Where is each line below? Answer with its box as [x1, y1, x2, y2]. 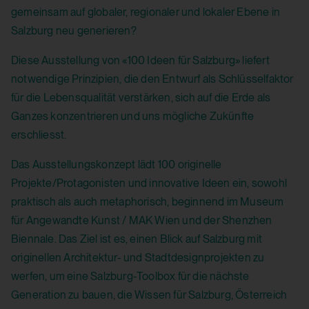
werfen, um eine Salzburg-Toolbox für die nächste [11, 270, 250, 283]
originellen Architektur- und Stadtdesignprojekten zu [11, 251, 265, 265]
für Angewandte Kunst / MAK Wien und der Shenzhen [11, 214, 272, 228]
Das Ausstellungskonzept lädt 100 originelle [11, 158, 222, 172]
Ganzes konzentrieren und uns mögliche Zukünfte [11, 110, 255, 123]
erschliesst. [11, 128, 67, 142]
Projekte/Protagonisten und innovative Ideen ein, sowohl [11, 177, 288, 190]
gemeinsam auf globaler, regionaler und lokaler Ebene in [11, 6, 281, 19]
